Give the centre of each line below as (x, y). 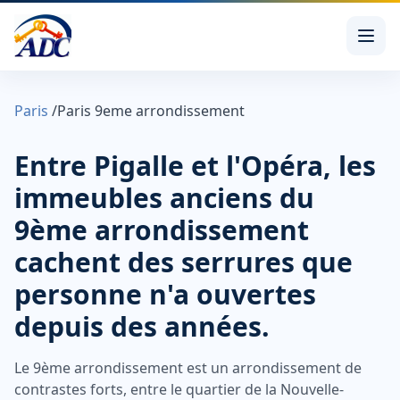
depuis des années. (142, 326)
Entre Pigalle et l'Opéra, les (195, 166)
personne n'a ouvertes (165, 294)
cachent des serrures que (183, 262)
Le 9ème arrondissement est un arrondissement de (188, 368)
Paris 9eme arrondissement (151, 111)
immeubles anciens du (164, 198)
